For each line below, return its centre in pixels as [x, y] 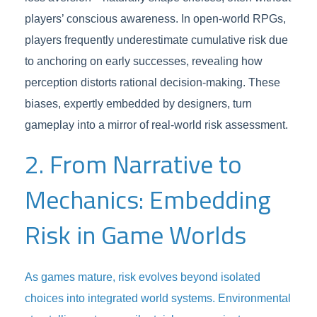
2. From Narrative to [133, 164]
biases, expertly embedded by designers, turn [138, 104]
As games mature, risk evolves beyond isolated [143, 277]
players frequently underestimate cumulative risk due [156, 40]
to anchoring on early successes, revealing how [144, 61]
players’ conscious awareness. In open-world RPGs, [155, 19]
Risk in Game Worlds [136, 235]
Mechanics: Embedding [148, 199]
